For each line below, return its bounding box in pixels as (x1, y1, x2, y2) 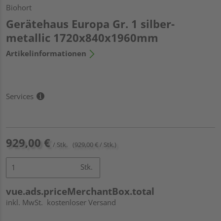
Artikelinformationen (6, 48, 86, 58)
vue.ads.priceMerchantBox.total (6, 184, 154, 198)
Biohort (6, 2, 32, 12)
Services (6, 91, 34, 101)
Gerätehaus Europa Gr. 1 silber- (6, 16, 175, 31)
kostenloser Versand (47, 197, 116, 207)
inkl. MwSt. (6, 197, 47, 207)
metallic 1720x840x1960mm (6, 30, 158, 45)
